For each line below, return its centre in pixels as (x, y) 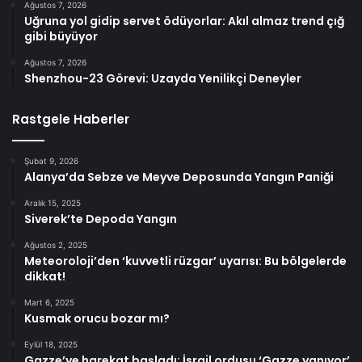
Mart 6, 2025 (49, 303)
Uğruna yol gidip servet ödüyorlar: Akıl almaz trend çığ (184, 21)
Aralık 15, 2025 (53, 203)
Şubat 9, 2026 (51, 161)
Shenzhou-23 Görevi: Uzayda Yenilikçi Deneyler (163, 79)
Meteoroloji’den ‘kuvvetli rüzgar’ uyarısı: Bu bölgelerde (185, 261)
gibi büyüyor (61, 37)
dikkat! (45, 277)
